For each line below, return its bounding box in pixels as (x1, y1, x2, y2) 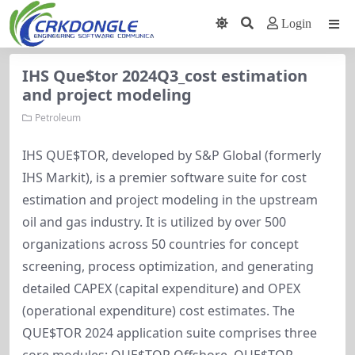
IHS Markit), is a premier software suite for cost (22, 169, 307, 186)
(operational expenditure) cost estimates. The (22, 302, 295, 319)
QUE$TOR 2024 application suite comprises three (22, 324, 317, 342)
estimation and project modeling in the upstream (22, 191, 318, 208)
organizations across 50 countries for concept (22, 235, 299, 253)
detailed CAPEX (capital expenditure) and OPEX (22, 280, 300, 297)
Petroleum (35, 111, 81, 124)
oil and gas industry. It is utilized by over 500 (22, 213, 286, 231)
